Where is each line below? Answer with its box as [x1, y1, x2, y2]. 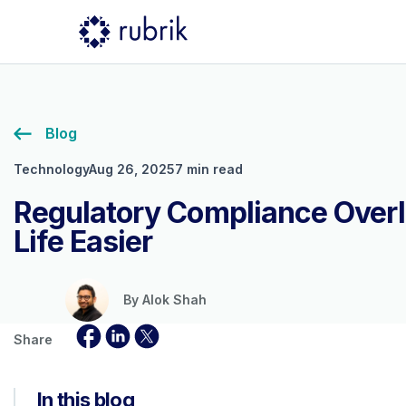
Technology [14, 161, 89, 177]
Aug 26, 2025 [89, 161, 175, 177]
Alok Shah [142, 292, 207, 307]
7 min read [175, 161, 243, 177]
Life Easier [14, 224, 153, 259]
